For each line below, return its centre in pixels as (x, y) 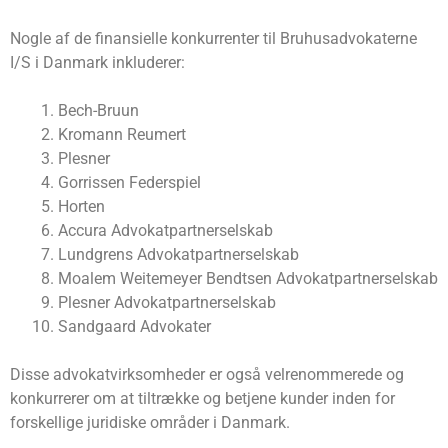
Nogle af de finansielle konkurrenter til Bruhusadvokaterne (213, 39)
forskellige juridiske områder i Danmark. (150, 423)
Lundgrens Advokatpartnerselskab (178, 255)
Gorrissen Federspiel (129, 183)
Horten (81, 207)
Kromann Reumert (122, 135)
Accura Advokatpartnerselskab (165, 231)
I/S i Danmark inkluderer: (97, 63)
